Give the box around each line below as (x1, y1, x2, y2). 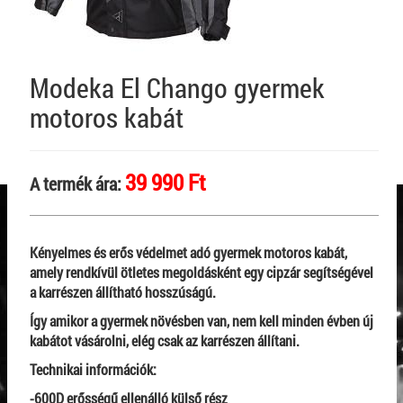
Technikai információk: (29, 359, 159, 379)
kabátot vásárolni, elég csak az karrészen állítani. (29, 330, 302, 350)
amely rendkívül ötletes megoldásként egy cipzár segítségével (29, 262, 373, 282)
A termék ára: (29, 171, 125, 195)
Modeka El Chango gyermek (29, 69, 325, 105)
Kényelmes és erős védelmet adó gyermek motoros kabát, (29, 242, 347, 262)
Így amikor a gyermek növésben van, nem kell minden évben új (29, 310, 373, 330)
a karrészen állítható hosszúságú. (29, 282, 216, 301)
